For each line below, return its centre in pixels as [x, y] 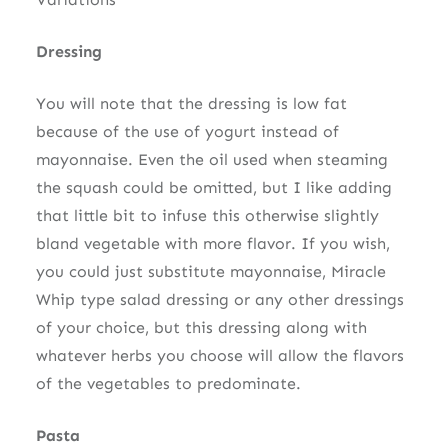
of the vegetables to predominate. [168, 383]
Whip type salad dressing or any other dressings [219, 299]
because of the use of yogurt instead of [187, 131]
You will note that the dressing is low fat [191, 103]
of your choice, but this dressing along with [201, 327]
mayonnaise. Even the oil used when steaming [211, 159]
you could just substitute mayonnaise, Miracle [210, 271]
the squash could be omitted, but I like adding [213, 187]
